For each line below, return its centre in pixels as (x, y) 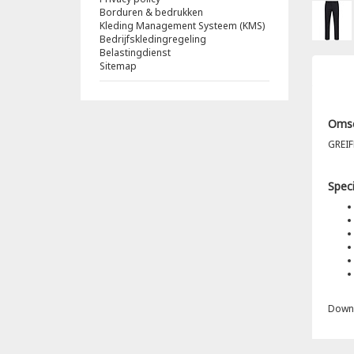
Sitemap (118, 66)
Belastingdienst (135, 52)
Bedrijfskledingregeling (153, 39)
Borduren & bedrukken (151, 12)
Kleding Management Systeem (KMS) (182, 25)
